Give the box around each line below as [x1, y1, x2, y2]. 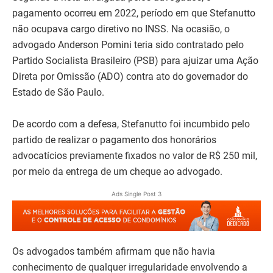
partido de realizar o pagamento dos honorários [12, 133, 216, 146]
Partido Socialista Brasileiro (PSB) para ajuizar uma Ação [12, 54, 258, 66]
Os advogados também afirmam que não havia [12, 245, 215, 257]
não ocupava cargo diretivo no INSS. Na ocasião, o [12, 23, 230, 35]
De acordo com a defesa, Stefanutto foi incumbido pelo [12, 118, 250, 130]
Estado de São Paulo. [12, 86, 104, 98]
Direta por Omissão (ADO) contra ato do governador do [12, 70, 248, 82]
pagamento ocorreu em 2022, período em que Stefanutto [12, 7, 255, 19]
